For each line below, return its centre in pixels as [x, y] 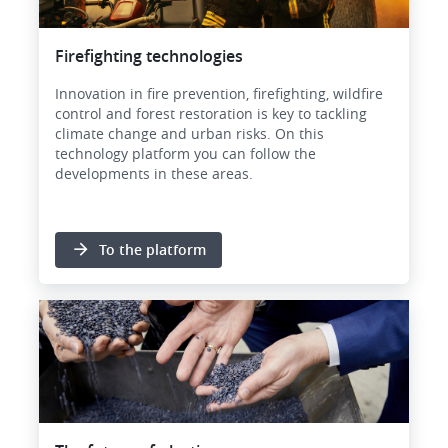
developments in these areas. [154, 173]
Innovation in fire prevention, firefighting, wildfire [219, 93]
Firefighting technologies [149, 55]
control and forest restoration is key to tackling [211, 113]
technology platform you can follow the [185, 153]
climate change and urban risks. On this [189, 133]
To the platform [152, 249]
